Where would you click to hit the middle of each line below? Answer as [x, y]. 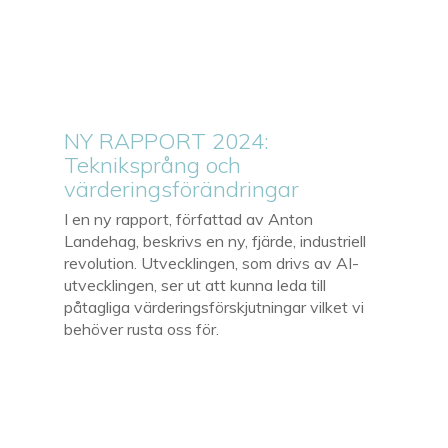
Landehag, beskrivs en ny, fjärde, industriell [215, 240]
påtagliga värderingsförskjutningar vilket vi [214, 306]
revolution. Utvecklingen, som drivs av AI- [212, 262]
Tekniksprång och [153, 164]
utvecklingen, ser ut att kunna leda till [195, 284]
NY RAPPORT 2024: [167, 140]
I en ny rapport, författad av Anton [189, 218]
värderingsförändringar [182, 188]
